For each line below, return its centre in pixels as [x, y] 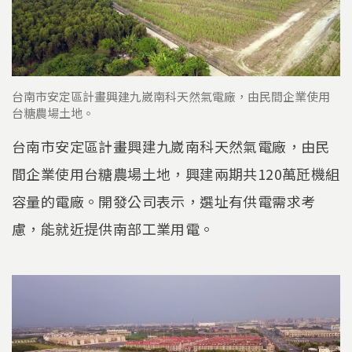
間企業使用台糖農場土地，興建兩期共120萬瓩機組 [176, 174]
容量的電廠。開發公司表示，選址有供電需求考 [164, 202]
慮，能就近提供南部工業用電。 [113, 229]
